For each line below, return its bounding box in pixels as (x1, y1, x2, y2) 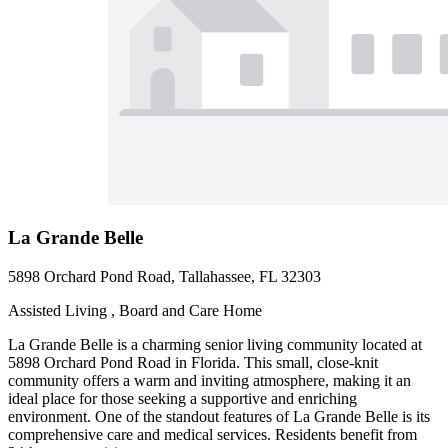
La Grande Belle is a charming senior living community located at (8, 336, 422, 354)
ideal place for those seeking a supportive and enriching (8, 390, 357, 408)
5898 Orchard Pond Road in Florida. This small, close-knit (8, 354, 378, 372)
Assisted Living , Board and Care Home (8, 302, 262, 320)
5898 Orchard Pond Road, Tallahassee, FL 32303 (8, 268, 321, 286)
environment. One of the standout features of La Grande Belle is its (8, 408, 430, 426)
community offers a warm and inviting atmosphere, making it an (8, 372, 411, 390)
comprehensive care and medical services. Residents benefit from (8, 426, 417, 444)
